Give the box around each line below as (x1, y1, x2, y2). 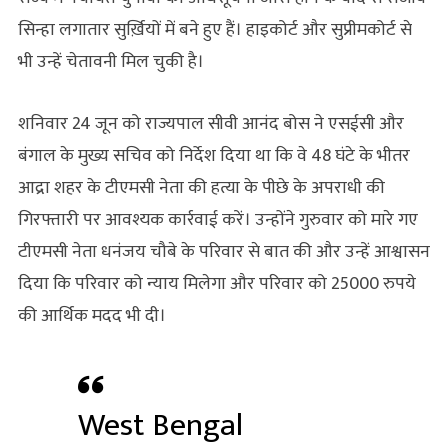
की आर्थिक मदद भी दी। (17, 300, 166, 331)
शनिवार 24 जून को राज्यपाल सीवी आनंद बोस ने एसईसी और (17, 108, 404, 139)
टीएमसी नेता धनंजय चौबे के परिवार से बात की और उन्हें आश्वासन (17, 236, 430, 267)
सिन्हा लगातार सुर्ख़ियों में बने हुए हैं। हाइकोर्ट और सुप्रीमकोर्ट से (17, 14, 412, 45)
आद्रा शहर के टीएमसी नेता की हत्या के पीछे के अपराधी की (17, 172, 385, 203)
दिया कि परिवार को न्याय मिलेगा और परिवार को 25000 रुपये (17, 268, 416, 299)
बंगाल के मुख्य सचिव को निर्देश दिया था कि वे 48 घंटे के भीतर (17, 140, 410, 171)
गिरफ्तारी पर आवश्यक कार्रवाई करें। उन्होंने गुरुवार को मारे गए (17, 204, 418, 235)
